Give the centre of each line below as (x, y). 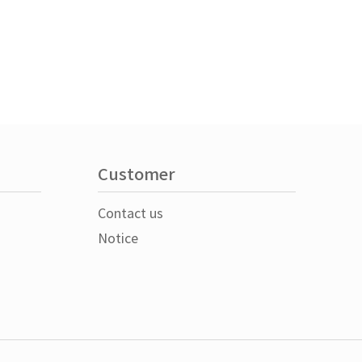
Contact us (130, 214)
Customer (137, 175)
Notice (118, 239)
